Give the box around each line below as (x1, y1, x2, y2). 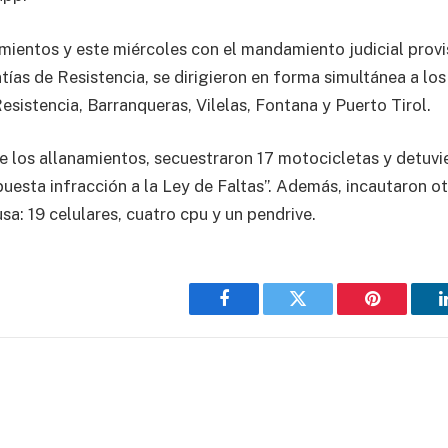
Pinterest (370, 304, 434, 323)
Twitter (296, 304, 349, 323)
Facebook (222, 304, 293, 323)
